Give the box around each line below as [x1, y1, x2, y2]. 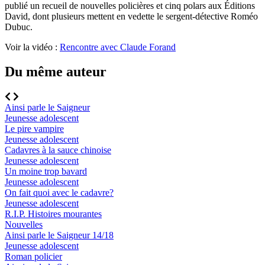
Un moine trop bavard [5, 166, 87, 177]
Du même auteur [5, 64, 106, 80]
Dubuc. [5, 21, 33, 32]
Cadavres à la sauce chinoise [5, 145, 111, 156]
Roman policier [5, 251, 62, 262]
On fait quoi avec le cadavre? [5, 188, 114, 198]
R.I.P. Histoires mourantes [5, 209, 102, 219]
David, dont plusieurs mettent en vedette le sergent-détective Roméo [5, 11, 258, 21]
